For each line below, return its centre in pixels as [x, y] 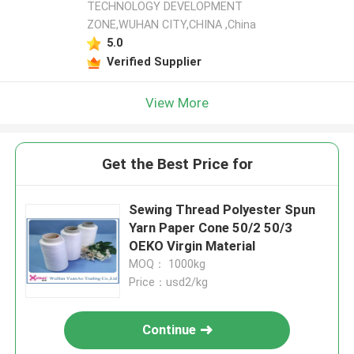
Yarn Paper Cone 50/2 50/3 [211, 228]
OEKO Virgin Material [192, 246]
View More [177, 102]
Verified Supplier [154, 61]
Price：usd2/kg [169, 282]
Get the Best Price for [177, 164]
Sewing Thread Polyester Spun [222, 210]
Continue [169, 330]
